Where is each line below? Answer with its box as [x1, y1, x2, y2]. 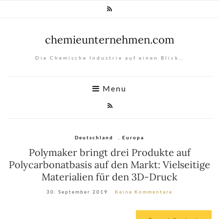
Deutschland [75, 134, 113, 140]
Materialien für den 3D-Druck [42, 171, 177, 183]
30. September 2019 [46, 189, 108, 195]
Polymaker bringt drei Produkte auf [28, 146, 191, 158]
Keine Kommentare [115, 189, 173, 195]
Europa [122, 134, 144, 140]
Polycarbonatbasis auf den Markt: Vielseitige [9, 158, 210, 171]
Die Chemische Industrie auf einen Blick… [35, 55, 184, 61]
